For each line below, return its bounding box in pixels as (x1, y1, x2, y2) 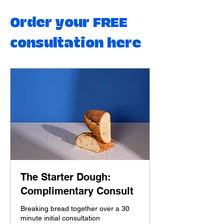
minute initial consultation (20, 214, 100, 222)
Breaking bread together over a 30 (20, 204, 129, 213)
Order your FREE (10, 15, 127, 30)
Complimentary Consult (20, 185, 133, 197)
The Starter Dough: (20, 171, 111, 183)
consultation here (10, 35, 144, 50)
